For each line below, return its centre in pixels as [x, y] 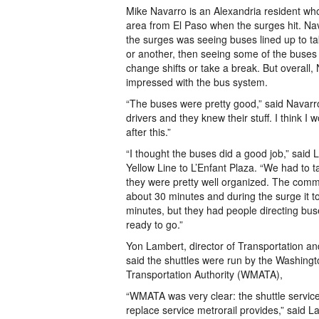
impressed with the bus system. [197, 82]
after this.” [148, 132]
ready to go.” [155, 224]
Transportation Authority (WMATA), [204, 274]
